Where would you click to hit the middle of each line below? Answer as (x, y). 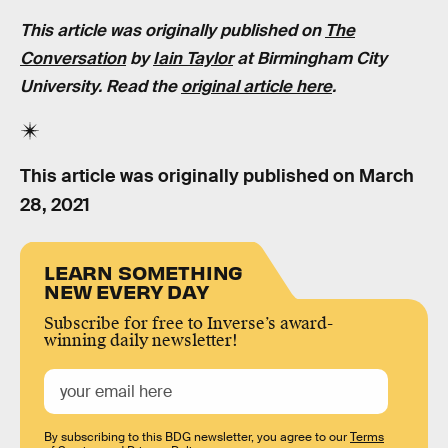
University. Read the (100, 86)
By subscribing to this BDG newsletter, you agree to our (197, 436)
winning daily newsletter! (141, 340)
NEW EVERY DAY (126, 290)
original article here (256, 86)
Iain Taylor (193, 58)
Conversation (73, 58)
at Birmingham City (310, 58)
